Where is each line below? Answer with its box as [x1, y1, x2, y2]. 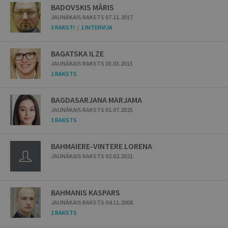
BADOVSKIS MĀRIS [51, 2, 114, 12]
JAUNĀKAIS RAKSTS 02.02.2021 [51, 152, 133, 160]
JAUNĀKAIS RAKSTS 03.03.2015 [51, 60, 133, 67]
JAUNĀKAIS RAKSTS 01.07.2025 [51, 106, 133, 113]
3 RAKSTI [51, 23, 75, 31]
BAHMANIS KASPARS [51, 187, 120, 197]
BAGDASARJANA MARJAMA [51, 95, 142, 105]
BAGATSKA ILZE [51, 48, 104, 59]
